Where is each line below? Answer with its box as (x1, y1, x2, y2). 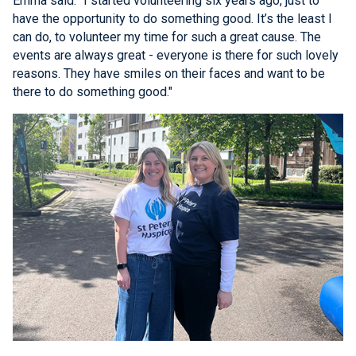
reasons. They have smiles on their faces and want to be (13, 66, 325, 82)
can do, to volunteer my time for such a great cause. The (13, 29, 321, 45)
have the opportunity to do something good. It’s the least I (13, 11, 332, 27)
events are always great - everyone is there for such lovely (13, 48, 339, 64)
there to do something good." (13, 84, 172, 100)
